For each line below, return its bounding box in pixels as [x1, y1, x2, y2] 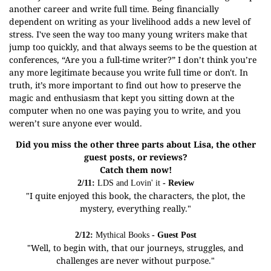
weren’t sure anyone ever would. [9, 117, 142, 129]
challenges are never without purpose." [56, 255, 215, 266]
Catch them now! [99, 164, 172, 175]
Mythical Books [95, 230, 149, 240]
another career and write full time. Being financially [9, 3, 219, 15]
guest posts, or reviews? [83, 151, 188, 163]
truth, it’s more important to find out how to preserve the [9, 79, 241, 91]
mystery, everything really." [80, 203, 191, 214]
